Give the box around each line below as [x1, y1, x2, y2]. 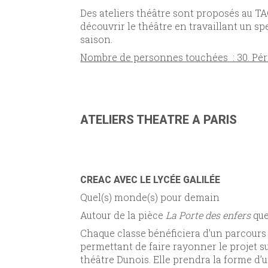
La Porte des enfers [166, 208, 251, 221]
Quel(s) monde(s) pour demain [80, 190, 223, 203]
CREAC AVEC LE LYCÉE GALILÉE [80, 173, 221, 185]
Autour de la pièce [80, 208, 166, 221]
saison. [80, 33, 113, 46]
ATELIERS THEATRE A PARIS [80, 112, 237, 127]
